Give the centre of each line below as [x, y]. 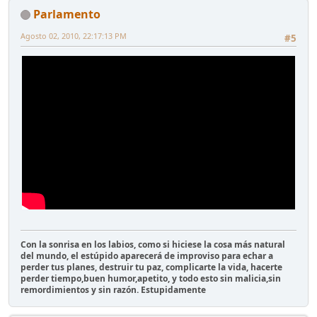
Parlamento [67, 14]
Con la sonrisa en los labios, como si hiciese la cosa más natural [153, 245]
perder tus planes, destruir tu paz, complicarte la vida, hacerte [151, 267]
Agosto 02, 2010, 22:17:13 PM [74, 35]
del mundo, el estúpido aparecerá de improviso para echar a [147, 256]
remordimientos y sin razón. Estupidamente [113, 290]
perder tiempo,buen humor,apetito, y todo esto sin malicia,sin [151, 279]
